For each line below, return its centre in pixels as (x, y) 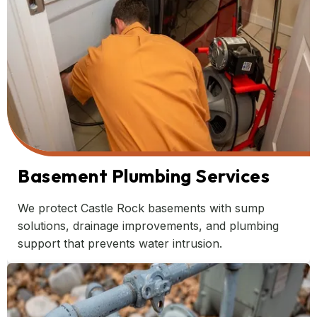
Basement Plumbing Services (144, 176)
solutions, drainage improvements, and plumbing (148, 226)
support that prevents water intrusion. (120, 244)
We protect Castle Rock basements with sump (141, 208)
